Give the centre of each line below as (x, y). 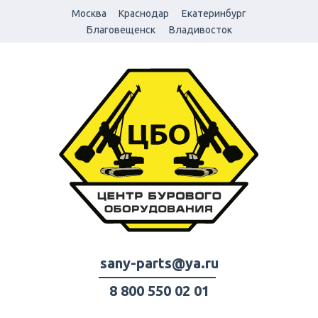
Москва (89, 13)
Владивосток (201, 30)
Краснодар (144, 13)
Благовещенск (121, 30)
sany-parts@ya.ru (159, 263)
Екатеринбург (214, 13)
